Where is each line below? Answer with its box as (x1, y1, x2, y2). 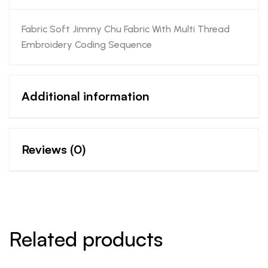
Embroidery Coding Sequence (22, 39, 152, 51)
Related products (9, 226, 163, 252)
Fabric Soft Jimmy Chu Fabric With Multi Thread (22, 23, 230, 35)
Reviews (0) (22, 142, 86, 157)
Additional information (22, 89, 150, 104)
